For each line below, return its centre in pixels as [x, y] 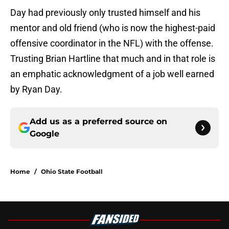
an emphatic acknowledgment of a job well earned [112, 74]
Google [44, 134]
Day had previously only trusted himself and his [105, 13]
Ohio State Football [72, 172]
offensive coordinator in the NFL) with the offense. [112, 43]
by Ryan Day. [36, 89]
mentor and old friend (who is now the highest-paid [113, 28]
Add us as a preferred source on [98, 122]
